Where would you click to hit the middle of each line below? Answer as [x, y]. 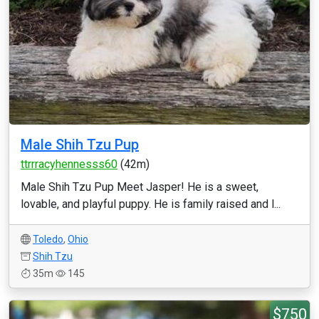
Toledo [48, 239]
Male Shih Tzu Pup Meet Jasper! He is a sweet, [140, 187]
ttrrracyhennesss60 [69, 164]
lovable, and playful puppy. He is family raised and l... [151, 204]
